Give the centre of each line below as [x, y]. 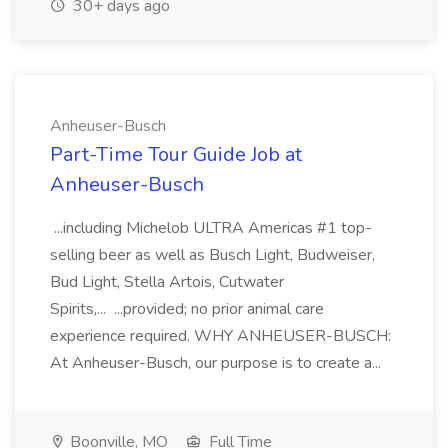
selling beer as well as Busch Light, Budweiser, [212, 255]
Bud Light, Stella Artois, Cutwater [167, 282]
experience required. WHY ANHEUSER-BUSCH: [220, 336]
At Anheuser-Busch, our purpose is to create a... [217, 363]
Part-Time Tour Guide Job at [176, 154]
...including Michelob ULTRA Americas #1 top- [211, 228]
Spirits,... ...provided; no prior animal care [187, 309]
